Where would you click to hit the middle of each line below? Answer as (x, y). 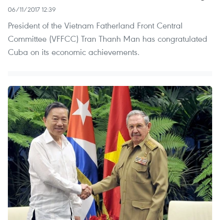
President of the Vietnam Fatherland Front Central (95, 26)
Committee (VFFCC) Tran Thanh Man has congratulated (108, 39)
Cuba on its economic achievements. (74, 52)
